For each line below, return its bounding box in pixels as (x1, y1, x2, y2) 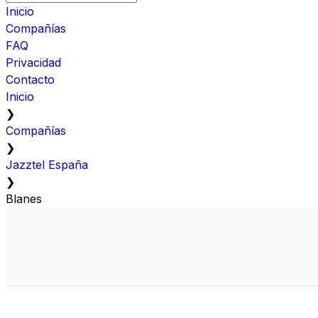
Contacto (6, 72, 55, 87)
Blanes (6, 191, 42, 206)
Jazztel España (6, 157, 88, 172)
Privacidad (6, 55, 61, 70)
